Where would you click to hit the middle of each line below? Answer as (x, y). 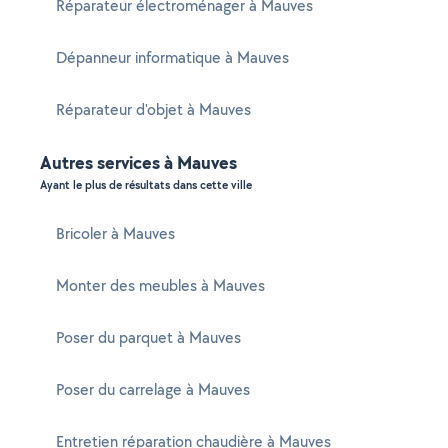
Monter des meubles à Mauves (160, 285)
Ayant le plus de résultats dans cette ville (146, 185)
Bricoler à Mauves (115, 233)
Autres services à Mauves (138, 162)
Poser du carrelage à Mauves (153, 389)
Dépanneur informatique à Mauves (172, 57)
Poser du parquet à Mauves (148, 337)
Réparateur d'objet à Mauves (153, 109)
